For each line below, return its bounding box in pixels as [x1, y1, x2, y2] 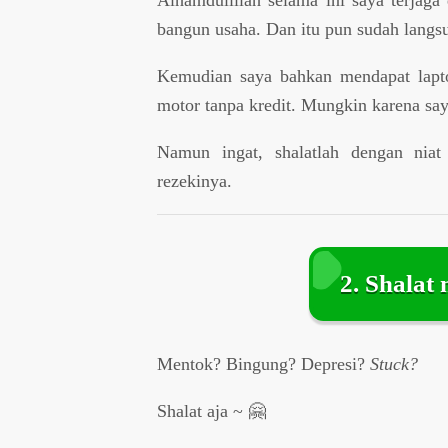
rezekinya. [157, 170, 233, 191]
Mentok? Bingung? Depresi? [157, 353, 371, 374]
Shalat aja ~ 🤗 [157, 400, 267, 421]
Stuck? [370, 353, 419, 374]
